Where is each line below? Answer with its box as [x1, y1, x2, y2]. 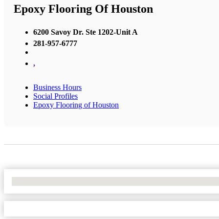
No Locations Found [12, 176, 76, 185]
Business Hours [33, 83, 82, 91]
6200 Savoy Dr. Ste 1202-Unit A [33, 27, 138, 36]
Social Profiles [33, 91, 78, 100]
